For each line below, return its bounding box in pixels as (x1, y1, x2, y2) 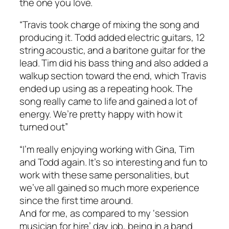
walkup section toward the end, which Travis (19, 69, 207, 83)
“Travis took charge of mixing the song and (19, 18, 199, 32)
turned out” (19, 120, 68, 134)
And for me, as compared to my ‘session (19, 206, 189, 220)
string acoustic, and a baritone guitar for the (19, 43, 206, 57)
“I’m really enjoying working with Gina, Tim (19, 142, 194, 156)
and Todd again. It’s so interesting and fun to (19, 155, 208, 169)
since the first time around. (19, 193, 133, 207)
